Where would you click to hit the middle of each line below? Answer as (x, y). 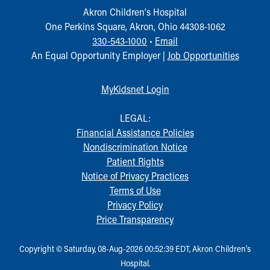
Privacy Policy (135, 205)
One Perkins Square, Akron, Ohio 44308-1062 (135, 27)
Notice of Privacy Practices (135, 176)
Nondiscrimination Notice (135, 147)
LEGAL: (135, 118)
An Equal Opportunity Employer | (99, 55)
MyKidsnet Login (135, 89)
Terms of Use (135, 190)
